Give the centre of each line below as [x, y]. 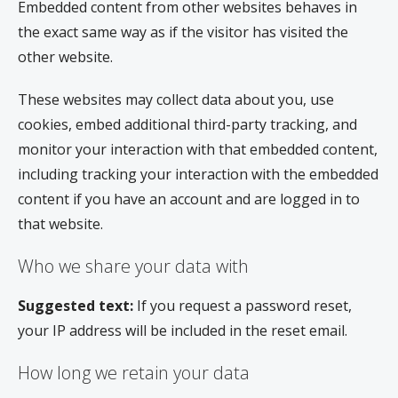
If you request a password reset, [244, 305]
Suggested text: [77, 305]
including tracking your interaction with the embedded [198, 174]
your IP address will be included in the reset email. [183, 330]
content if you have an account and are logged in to [189, 199]
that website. [60, 223]
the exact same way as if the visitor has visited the [183, 32]
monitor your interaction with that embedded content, [198, 149]
